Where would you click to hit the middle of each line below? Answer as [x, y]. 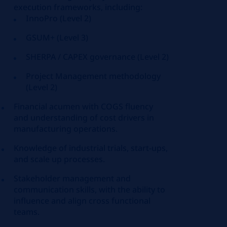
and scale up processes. [60, 159]
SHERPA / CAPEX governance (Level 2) [98, 57]
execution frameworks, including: [78, 7]
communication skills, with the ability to [90, 190]
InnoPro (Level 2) [59, 18]
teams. [27, 212]
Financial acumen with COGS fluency [84, 106]
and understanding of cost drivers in [84, 118]
